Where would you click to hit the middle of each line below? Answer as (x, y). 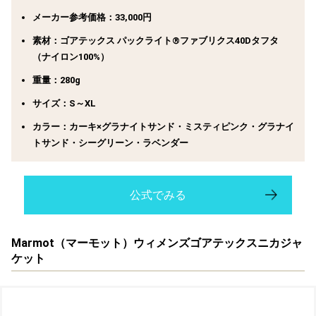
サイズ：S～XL (64, 103)
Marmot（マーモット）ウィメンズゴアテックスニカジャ (157, 243)
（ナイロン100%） (71, 56)
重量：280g (56, 80)
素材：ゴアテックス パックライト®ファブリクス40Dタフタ (156, 40)
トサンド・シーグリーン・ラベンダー (110, 142)
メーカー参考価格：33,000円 (92, 17)
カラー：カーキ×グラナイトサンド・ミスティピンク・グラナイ (163, 126)
